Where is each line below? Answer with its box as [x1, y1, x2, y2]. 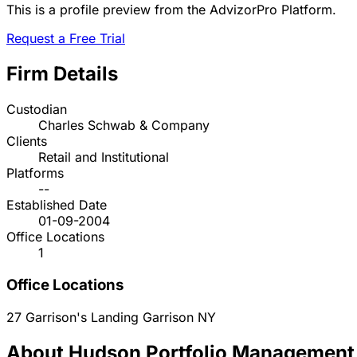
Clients [6, 133, 47, 150]
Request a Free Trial [6, 30, 125, 47]
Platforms [6, 165, 64, 182]
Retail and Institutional [38, 149, 169, 166]
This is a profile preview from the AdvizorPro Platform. [6, 2, 336, 18]
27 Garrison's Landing [6, 308, 143, 325]
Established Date [6, 197, 107, 214]
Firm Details [6, 62, 118, 86]
